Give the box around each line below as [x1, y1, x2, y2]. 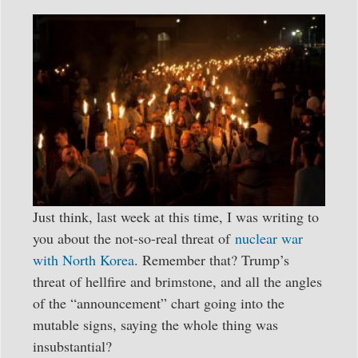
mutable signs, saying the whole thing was [33, 314, 278, 334]
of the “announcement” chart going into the [33, 292, 284, 312]
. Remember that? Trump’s [134, 249, 289, 269]
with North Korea [33, 249, 134, 269]
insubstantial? [33, 336, 112, 356]
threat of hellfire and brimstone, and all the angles [33, 271, 322, 291]
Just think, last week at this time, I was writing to [33, 206, 319, 226]
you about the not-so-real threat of [33, 228, 235, 248]
